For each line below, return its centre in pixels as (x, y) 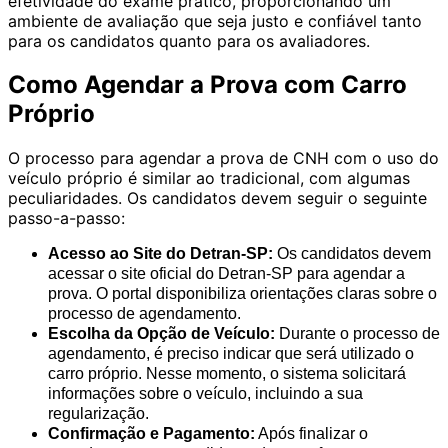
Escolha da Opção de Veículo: (161, 334)
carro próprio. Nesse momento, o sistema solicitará (227, 374)
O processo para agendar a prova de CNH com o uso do (223, 158)
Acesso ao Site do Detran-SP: (160, 254)
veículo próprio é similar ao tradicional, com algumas (209, 178)
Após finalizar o (311, 434)
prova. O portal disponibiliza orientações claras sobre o (242, 294)
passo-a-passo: (66, 218)
